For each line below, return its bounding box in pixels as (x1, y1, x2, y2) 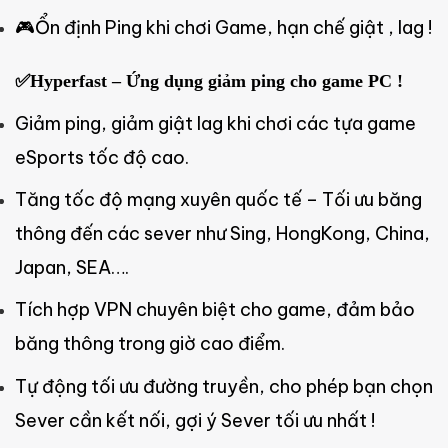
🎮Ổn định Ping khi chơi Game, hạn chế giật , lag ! (15, 16, 432, 40)
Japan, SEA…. (15, 255, 129, 279)
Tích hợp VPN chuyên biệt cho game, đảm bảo (15, 298, 415, 322)
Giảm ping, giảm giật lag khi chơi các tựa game (15, 111, 416, 135)
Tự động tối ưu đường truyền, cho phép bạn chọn (15, 374, 433, 398)
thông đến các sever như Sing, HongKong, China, (15, 221, 430, 245)
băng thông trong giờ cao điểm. (15, 332, 285, 356)
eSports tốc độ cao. (15, 145, 189, 169)
